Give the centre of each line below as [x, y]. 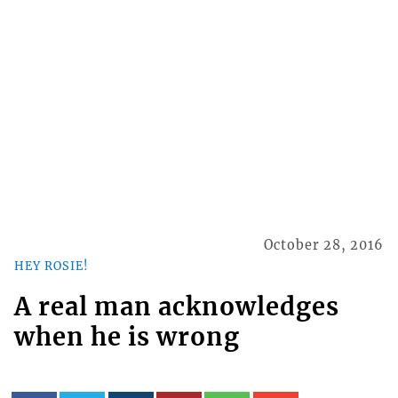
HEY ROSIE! [51, 265]
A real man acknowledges [176, 306]
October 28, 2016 [324, 246]
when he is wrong [127, 336]
